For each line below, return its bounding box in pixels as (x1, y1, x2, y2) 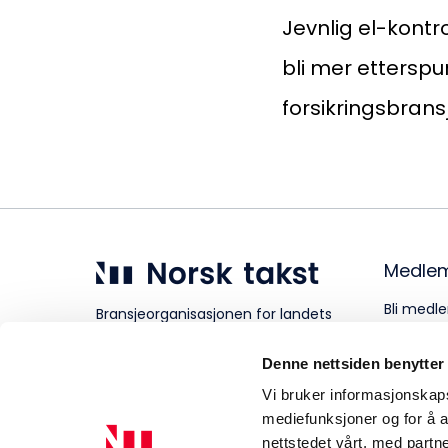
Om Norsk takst (72, 117, 322, 164)
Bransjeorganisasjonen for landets (96, 304, 332, 324)
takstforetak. (96, 323, 185, 343)
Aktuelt (72, 28, 186, 75)
